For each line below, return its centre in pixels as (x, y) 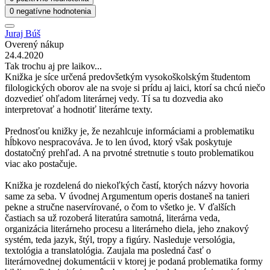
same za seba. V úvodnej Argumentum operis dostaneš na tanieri (127, 196)
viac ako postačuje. (41, 163)
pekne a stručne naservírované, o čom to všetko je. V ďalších (120, 207)
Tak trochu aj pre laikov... (53, 66)
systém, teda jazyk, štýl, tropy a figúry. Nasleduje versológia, (120, 239)
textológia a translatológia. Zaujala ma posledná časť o (108, 250)
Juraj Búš (23, 33)
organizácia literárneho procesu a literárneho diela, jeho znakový (127, 228)
